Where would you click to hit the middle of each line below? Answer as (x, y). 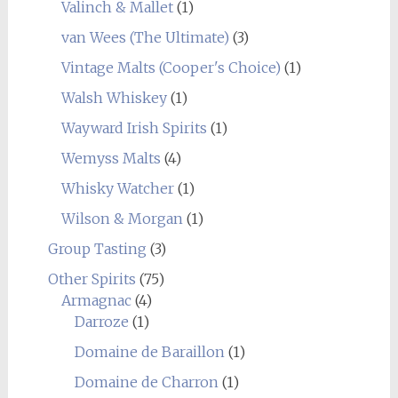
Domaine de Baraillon (149, 352)
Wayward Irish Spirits (134, 128)
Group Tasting (97, 249)
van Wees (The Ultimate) (145, 37)
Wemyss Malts (111, 158)
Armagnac (96, 300)
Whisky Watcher (117, 188)
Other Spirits (92, 279)
